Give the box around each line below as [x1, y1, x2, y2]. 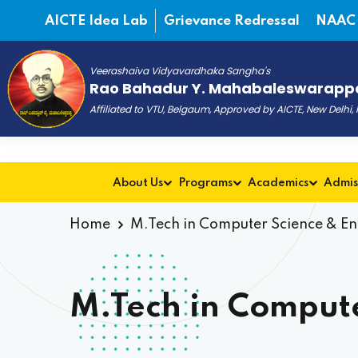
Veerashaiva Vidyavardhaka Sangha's [89, 64, 270, 78]
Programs [178, 177, 233, 189]
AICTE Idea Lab [45, 14, 149, 28]
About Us [113, 177, 163, 189]
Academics [248, 177, 308, 189]
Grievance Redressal [164, 14, 300, 28]
